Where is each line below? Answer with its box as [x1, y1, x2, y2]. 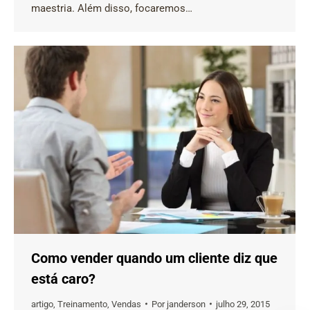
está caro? [31, 270, 95, 287]
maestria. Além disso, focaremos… [31, 2, 192, 15]
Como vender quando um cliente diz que [31, 249, 277, 266]
